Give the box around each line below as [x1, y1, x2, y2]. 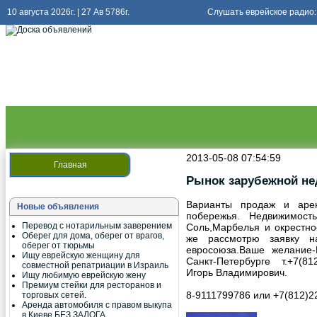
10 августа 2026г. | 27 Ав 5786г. [7, 7, 129, 17]
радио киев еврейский [45, 33, 134, 43]
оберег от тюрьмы [22, 241, 95, 250]
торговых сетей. [22, 290, 86, 300]
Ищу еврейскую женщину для [22, 250, 140, 260]
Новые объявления [17, 202, 99, 212]
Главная [53, 160, 87, 170]
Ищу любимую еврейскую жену [22, 270, 146, 280]
